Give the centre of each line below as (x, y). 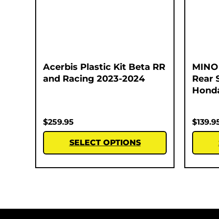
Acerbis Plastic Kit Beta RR (104, 67)
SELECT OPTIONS (105, 142)
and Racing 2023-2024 (94, 78)
